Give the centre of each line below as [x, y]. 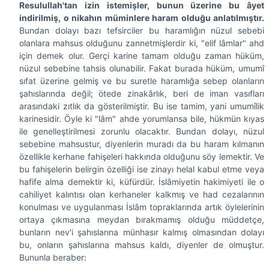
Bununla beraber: [53, 257]
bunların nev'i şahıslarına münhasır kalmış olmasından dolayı [142, 232]
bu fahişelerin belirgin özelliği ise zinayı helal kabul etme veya [142, 169]
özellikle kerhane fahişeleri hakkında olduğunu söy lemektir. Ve [142, 156]
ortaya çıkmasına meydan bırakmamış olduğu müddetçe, [142, 219]
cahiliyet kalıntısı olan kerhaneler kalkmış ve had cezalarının [142, 194]
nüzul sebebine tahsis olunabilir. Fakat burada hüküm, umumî [142, 68]
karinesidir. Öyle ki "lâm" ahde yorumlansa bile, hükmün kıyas [142, 118]
